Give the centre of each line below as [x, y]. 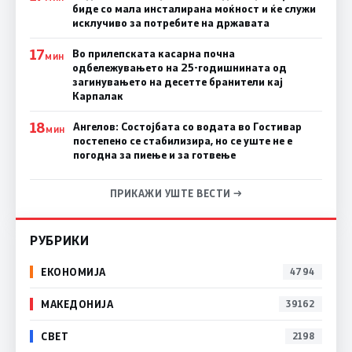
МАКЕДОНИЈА [77, 304]
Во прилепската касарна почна [153, 53]
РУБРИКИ [60, 240]
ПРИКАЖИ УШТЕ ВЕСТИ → [176, 193]
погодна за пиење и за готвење [154, 154]
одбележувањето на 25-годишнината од [179, 67]
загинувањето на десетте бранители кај [177, 81]
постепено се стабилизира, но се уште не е [182, 140]
